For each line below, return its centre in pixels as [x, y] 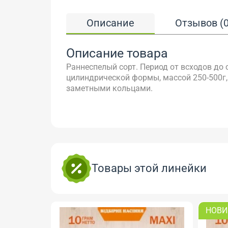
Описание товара [117, 53]
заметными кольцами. [110, 88]
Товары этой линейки [149, 168]
